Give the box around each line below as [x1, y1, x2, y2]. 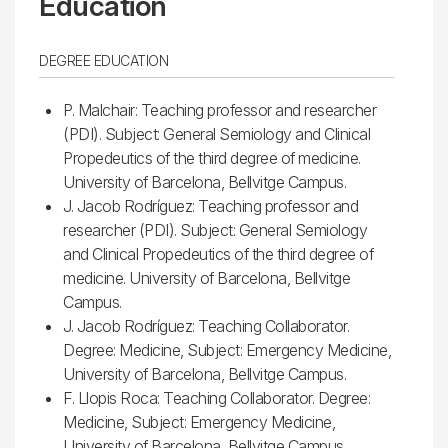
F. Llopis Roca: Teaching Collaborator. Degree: [63, 387, 370, 408]
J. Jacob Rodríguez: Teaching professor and [63, 195, 358, 216]
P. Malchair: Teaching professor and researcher [63, 99, 376, 120]
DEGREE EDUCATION [39, 51, 168, 69]
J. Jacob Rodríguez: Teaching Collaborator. [63, 315, 349, 336]
